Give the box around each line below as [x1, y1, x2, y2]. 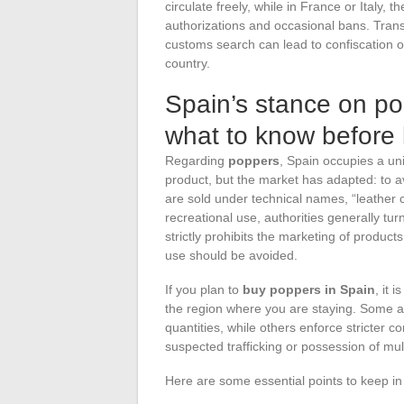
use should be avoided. [165, 247, 298, 262]
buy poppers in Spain [243, 281, 375, 297]
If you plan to [165, 281, 243, 297]
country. [165, 55, 210, 70]
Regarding [165, 152, 228, 168]
